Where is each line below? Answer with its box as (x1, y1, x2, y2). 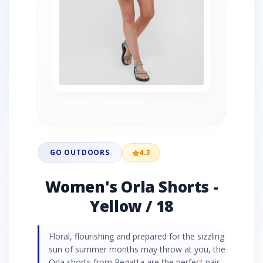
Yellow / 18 (90, 195, 173, 217)
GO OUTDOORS (50, 147, 110, 157)
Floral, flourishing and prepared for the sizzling (49, 231, 224, 242)
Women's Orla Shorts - (45, 176, 218, 197)
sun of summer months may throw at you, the (49, 244, 225, 255)
